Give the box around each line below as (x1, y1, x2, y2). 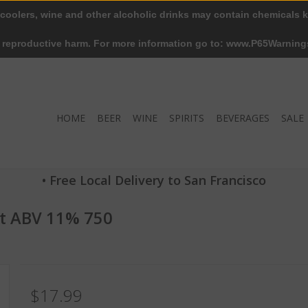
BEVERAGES (216, 111, 269, 124)
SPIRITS (169, 111, 204, 124)
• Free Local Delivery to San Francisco (42, 172, 266, 188)
